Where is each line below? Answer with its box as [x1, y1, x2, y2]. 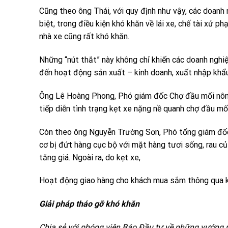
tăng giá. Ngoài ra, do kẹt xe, [39, 152, 140, 162]
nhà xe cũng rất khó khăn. [39, 32, 129, 42]
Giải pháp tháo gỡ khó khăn [39, 199, 139, 209]
